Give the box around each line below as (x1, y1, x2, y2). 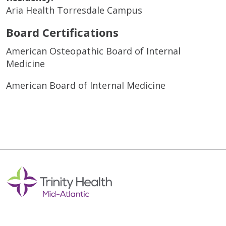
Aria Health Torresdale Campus (6, 4, 142, 16)
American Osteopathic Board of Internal (6, 44, 181, 57)
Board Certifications (6, 24, 119, 40)
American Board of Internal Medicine (6, 79, 165, 91)
